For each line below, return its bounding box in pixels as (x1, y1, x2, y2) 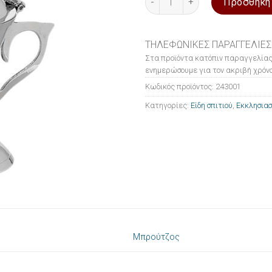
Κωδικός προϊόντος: (145, 81, 216, 91)
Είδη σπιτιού (191, 100, 233, 110)
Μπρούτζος (133, 232, 180, 243)
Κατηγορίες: (145, 100, 191, 110)
